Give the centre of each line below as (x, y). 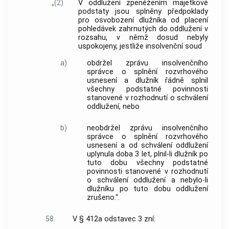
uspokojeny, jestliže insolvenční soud (140, 47)
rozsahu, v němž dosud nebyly (143, 38)
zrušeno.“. (104, 198)
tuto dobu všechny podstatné (147, 163)
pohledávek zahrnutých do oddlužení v (143, 29)
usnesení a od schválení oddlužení (147, 146)
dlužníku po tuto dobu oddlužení (147, 189)
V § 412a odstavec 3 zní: (114, 219)
